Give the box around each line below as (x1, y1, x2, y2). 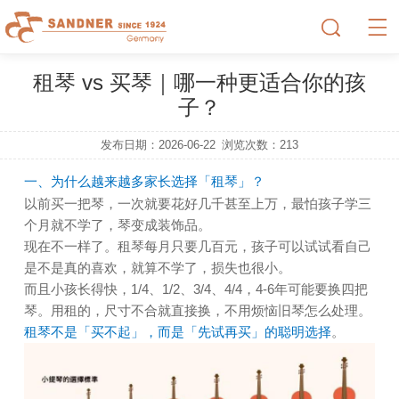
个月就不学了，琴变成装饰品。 (23, 217, 211, 232)
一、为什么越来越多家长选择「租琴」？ (23, 174, 265, 189)
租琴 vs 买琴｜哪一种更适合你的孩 (33, 70, 366, 95)
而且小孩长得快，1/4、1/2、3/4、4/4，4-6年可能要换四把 (23, 281, 368, 297)
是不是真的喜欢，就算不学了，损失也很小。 (23, 260, 291, 275)
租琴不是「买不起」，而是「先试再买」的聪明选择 (23, 324, 331, 339)
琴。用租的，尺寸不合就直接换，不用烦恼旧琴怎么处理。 (23, 303, 371, 318)
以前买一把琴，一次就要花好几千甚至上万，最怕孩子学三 (23, 196, 371, 211)
